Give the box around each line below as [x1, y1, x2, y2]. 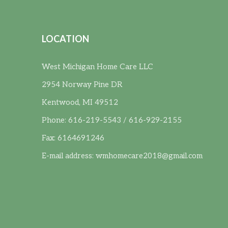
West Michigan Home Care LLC [42, 62, 154, 71]
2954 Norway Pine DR [42, 79, 123, 89]
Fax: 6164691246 [42, 133, 105, 142]
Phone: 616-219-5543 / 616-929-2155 [42, 115, 182, 125]
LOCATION [42, 33, 90, 44]
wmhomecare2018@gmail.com [96, 151, 203, 160]
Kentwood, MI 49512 [42, 97, 119, 107]
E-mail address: [42, 151, 96, 160]
